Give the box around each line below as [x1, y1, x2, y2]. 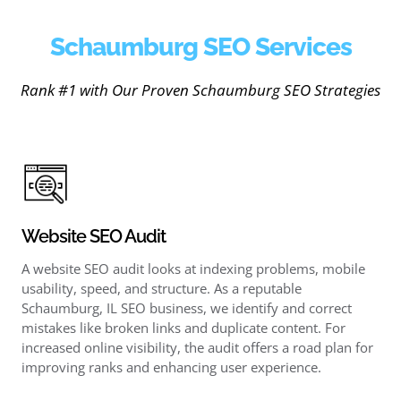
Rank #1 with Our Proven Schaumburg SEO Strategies [21, 79, 380, 100]
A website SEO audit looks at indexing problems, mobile [21, 259, 365, 277]
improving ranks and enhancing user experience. [21, 357, 321, 376]
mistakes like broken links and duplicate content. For [21, 318, 346, 337]
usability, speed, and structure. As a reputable [21, 278, 302, 297]
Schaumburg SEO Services [49, 30, 352, 62]
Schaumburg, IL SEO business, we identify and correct [21, 298, 352, 317]
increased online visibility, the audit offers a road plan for [21, 337, 373, 356]
